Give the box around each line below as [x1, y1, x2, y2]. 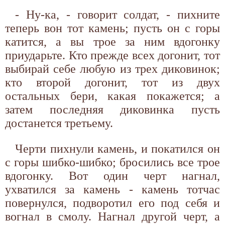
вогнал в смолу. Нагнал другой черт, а [5, 209, 220, 223]
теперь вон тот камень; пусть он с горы [5, 21, 220, 35]
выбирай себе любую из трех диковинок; [5, 62, 220, 75]
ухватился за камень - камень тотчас [5, 182, 220, 196]
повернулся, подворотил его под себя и [5, 196, 220, 209]
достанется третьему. [5, 116, 113, 130]
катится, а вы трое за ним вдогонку [5, 35, 220, 48]
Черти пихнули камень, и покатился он [15, 142, 220, 155]
